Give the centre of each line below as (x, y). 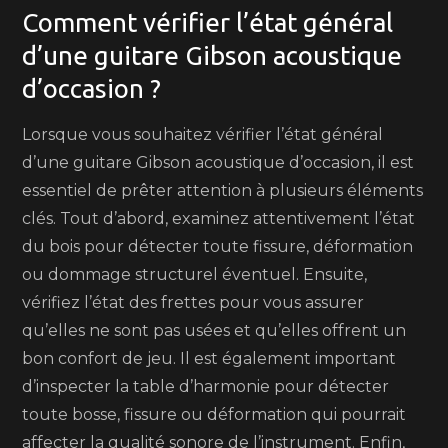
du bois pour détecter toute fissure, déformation (218, 246)
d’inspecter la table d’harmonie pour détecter (206, 386)
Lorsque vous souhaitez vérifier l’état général (203, 134)
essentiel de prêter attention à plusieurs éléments (223, 190)
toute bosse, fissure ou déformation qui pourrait (214, 414)
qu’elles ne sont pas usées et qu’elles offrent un (214, 330)
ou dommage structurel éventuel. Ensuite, (195, 274)
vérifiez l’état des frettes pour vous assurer (193, 302)
